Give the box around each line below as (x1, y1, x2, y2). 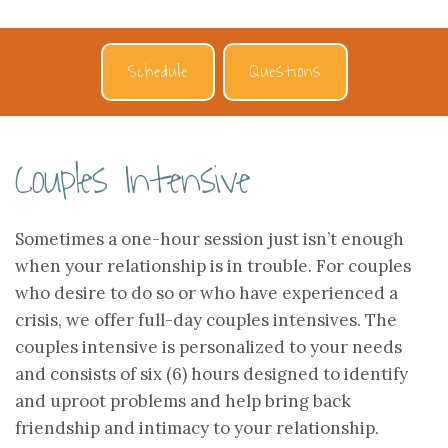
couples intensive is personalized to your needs (15, 336, 402, 358)
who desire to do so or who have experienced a (15, 282, 398, 304)
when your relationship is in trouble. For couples (15, 255, 411, 277)
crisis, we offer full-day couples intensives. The (15, 309, 397, 331)
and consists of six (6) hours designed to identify (15, 363, 408, 385)
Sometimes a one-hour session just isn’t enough (15, 228, 404, 250)
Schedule (127, 57, 188, 87)
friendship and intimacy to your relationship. (15, 417, 379, 439)
